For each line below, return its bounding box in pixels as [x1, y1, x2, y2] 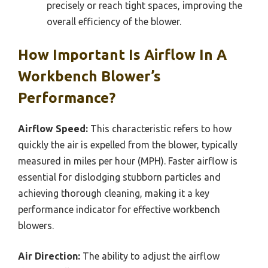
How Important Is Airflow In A [18, 47, 227, 63]
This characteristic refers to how [88, 123, 232, 135]
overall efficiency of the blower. [47, 16, 181, 28]
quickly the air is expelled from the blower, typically [18, 139, 237, 151]
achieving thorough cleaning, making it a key [18, 188, 209, 199]
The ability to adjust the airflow [80, 251, 220, 262]
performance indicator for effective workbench [18, 204, 220, 215]
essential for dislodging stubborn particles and [18, 172, 221, 183]
